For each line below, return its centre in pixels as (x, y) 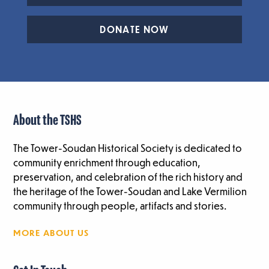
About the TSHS (48, 121)
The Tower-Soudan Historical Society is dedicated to (128, 148)
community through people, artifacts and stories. (120, 206)
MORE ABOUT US (51, 233)
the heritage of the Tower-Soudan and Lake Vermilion (130, 192)
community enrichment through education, (107, 163)
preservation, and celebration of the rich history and (128, 177)
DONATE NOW (134, 30)
